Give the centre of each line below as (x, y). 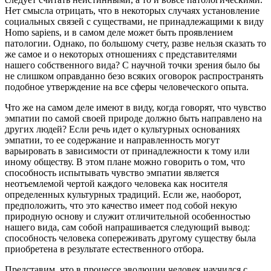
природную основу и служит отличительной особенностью (128, 216)
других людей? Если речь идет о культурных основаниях (122, 129)
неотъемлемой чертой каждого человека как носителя (116, 183)
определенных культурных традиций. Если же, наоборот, (123, 194)
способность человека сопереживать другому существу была (130, 238)
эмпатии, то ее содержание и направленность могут (112, 140)
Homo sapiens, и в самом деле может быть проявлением (119, 32)
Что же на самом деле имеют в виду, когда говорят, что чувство (135, 107)
